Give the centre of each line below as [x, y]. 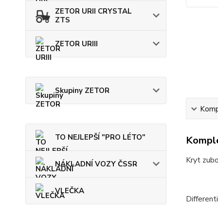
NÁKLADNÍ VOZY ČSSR [96, 164]
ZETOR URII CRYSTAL [93, 11]
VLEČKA [70, 191]
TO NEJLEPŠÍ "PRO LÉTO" [100, 137]
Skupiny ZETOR [82, 91]
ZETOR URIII [76, 44]
